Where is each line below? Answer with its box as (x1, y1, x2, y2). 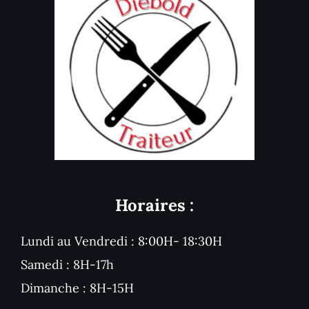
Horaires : (115, 195, 194, 217)
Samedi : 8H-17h (20, 257, 114, 273)
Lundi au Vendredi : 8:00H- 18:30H (20, 233, 222, 250)
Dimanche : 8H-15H (20, 280, 134, 297)
